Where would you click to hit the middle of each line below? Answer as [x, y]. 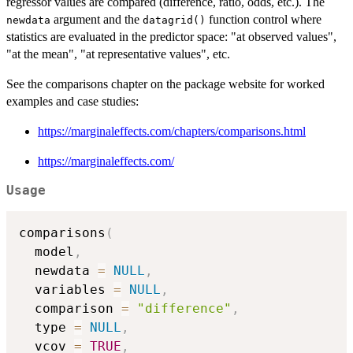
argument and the [97, 19]
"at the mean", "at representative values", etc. [118, 54]
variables [66, 290]
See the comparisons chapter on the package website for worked [165, 84]
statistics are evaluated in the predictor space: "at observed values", [171, 36]
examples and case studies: [72, 101]
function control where [264, 19]
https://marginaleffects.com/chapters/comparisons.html [172, 131]
